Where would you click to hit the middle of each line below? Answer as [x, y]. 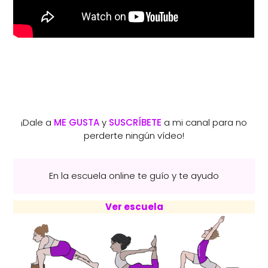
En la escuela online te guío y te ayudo [134, 176]
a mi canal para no [204, 123]
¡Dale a [37, 123]
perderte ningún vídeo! [134, 136]
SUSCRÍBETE [135, 123]
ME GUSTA [77, 123]
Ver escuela [134, 206]
